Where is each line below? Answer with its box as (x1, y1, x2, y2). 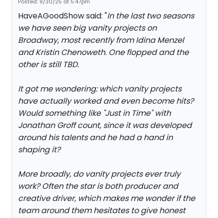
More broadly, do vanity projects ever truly (18, 168, 181, 180)
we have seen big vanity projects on (18, 22, 157, 34)
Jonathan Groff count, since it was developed (18, 120, 192, 131)
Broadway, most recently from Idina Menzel (18, 35, 184, 46)
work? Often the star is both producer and (18, 181, 178, 192)
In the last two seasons (107, 10, 194, 21)
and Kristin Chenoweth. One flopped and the (18, 47, 189, 58)
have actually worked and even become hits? (18, 95, 194, 107)
